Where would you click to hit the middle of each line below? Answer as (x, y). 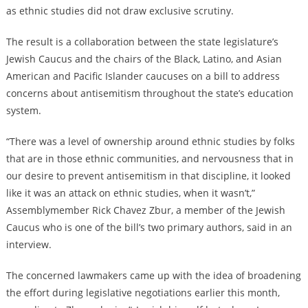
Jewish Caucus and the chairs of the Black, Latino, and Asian (144, 59)
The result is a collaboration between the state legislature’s (142, 42)
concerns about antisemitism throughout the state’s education (150, 93)
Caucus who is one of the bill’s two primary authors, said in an (149, 228)
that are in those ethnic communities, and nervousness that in (150, 159)
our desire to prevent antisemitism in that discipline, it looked (148, 176)
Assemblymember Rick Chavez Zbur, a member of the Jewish (145, 210)
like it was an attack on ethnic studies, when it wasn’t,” (130, 193)
